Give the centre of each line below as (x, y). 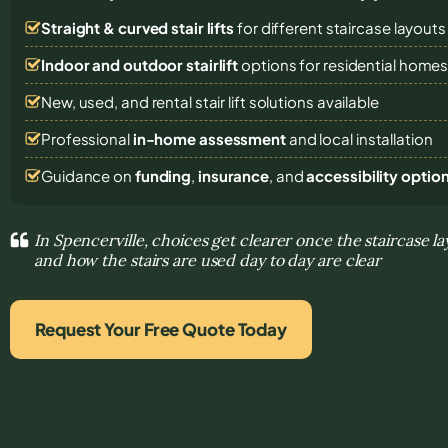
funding (163, 175)
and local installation (359, 138)
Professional (87, 138)
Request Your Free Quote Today (161, 328)
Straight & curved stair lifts (138, 27)
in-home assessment (209, 138)
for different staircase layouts (340, 27)
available (347, 101)
